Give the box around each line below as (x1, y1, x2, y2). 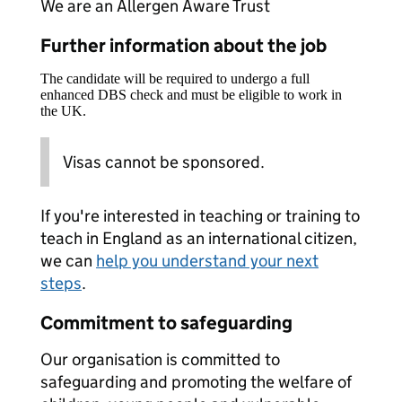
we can (40, 250, 96, 271)
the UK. (40, 103, 86, 118)
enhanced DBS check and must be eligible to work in (40, 87, 342, 102)
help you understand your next (96, 250, 319, 271)
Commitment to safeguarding (40, 311, 293, 335)
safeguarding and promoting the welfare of (40, 371, 352, 392)
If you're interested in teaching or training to (40, 205, 360, 226)
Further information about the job (40, 34, 327, 57)
